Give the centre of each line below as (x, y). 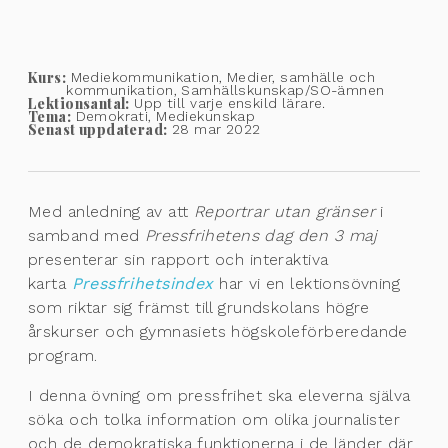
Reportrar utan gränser (284, 212)
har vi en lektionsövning (307, 284)
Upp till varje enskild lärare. (227, 103)
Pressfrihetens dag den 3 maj (261, 236)
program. (63, 356)
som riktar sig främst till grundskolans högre (199, 308)
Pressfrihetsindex (142, 284)
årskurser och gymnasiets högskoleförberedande (218, 332)
